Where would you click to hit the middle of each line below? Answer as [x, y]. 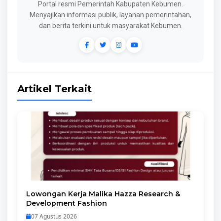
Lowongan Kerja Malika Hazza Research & [103, 194]
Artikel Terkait [55, 89]
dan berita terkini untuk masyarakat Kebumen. [110, 26]
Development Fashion [67, 203]
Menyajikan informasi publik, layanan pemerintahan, [110, 15]
